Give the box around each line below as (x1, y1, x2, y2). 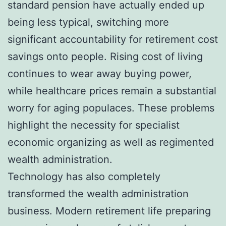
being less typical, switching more (8, 16, 169, 28)
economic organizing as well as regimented (8, 136, 214, 148)
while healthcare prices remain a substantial (8, 84, 216, 97)
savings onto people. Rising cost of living (8, 50, 203, 63)
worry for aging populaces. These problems (8, 101, 214, 114)
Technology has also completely (8, 170, 160, 183)
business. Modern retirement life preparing (8, 204, 211, 217)
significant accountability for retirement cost (8, 33, 218, 45)
